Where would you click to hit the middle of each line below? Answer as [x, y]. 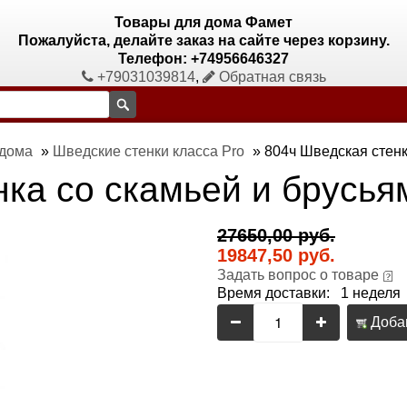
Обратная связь [270, 77]
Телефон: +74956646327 [203, 59]
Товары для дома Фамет [203, 22]
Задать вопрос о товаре [298, 275]
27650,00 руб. [276, 235]
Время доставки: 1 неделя [309, 293]
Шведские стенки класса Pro [149, 151]
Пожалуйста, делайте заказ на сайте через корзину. [203, 40]
